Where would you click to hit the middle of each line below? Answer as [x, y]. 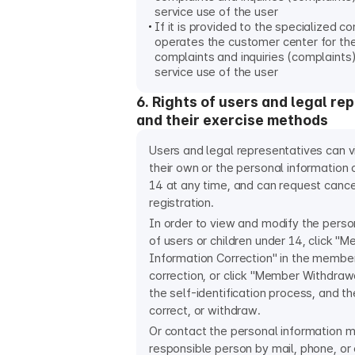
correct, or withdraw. [205, 311]
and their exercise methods [232, 120]
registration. [182, 203]
